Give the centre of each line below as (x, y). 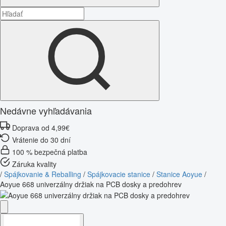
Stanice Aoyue (179, 174)
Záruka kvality (34, 164)
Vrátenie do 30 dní (41, 139)
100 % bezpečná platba (50, 152)
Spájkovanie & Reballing (43, 174)
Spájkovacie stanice (119, 174)
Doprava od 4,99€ (41, 127)
